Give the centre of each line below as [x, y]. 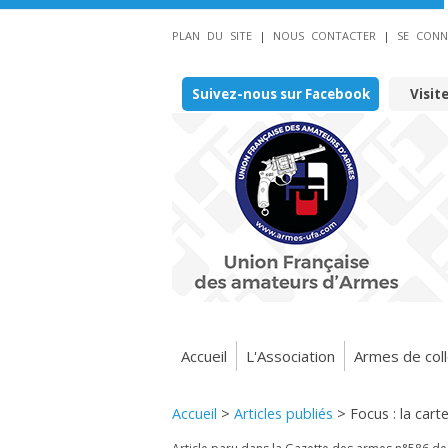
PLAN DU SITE [212, 35]
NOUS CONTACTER [324, 35]
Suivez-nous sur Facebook [280, 94]
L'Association [290, 355]
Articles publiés [283, 413]
